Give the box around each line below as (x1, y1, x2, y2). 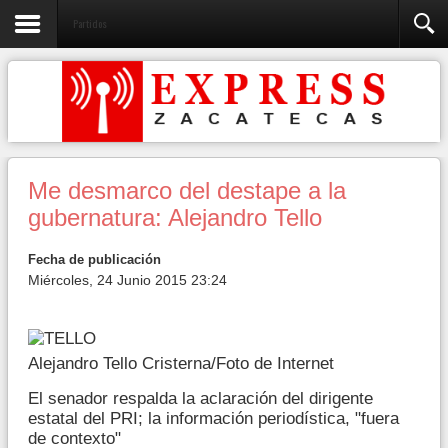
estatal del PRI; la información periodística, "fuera (28, 408, 399, 428)
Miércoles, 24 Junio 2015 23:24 (28, 272, 227, 288)
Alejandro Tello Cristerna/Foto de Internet (28, 353, 334, 373)
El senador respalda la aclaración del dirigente (28, 388, 373, 408)
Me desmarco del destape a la (28, 178, 346, 204)
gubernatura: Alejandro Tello (28, 205, 322, 231)
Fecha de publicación (28, 252, 161, 267)
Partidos (73, 15, 107, 31)
